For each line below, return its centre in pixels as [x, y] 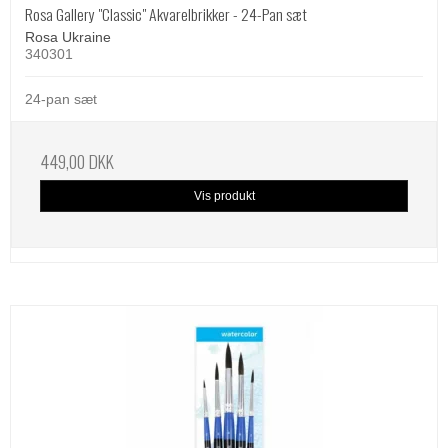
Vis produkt [224, 196]
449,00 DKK [77, 161]
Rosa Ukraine [68, 37]
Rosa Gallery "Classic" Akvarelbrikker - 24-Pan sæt [166, 14]
